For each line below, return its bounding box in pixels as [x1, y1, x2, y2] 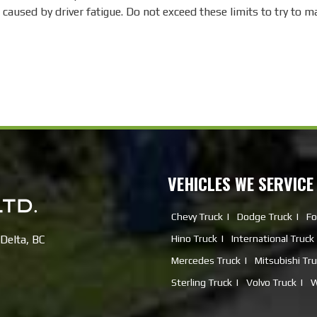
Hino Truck [171, 233, 217, 245]
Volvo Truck [246, 277, 296, 289]
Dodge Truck [236, 211, 292, 223]
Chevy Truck [171, 211, 223, 223]
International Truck [231, 233, 314, 245]
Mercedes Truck [171, 255, 241, 267]
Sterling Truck [171, 277, 232, 289]
